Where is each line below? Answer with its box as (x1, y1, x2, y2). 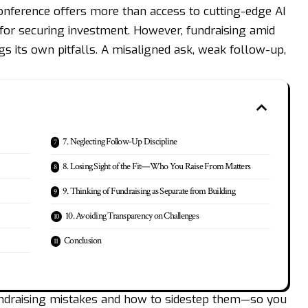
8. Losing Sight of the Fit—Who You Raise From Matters (62, 160, 251, 173)
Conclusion (64, 234, 102, 247)
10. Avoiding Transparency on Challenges (65, 210, 199, 222)
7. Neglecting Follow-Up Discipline (62, 135, 177, 148)
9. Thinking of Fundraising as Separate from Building (62, 185, 235, 197)
